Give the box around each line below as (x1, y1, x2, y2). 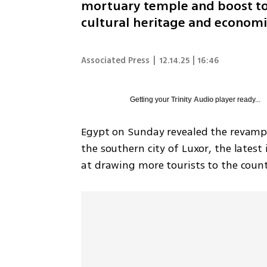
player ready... (213, 95, 261, 104)
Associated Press (81, 54, 150, 67)
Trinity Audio (171, 95, 214, 104)
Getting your (130, 95, 172, 104)
